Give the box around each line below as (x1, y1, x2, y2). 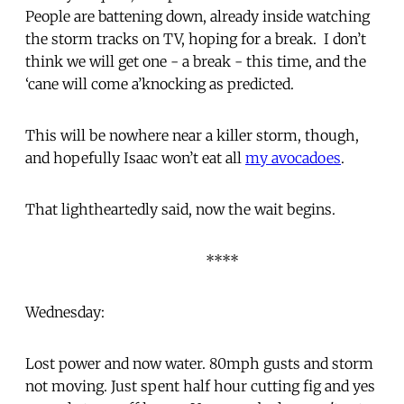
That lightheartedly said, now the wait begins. (25, 199, 339, 218)
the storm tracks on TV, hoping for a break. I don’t (25, 29, 366, 48)
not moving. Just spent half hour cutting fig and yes (25, 376, 375, 395)
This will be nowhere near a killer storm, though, (25, 125, 359, 144)
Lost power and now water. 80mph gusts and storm (25, 353, 373, 372)
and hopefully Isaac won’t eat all (25, 148, 245, 167)
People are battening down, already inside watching (25, 6, 370, 25)
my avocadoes (245, 148, 341, 167)
